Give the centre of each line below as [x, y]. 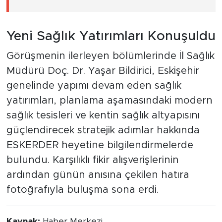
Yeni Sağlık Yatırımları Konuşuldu [111, 36]
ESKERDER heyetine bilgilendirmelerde [100, 145]
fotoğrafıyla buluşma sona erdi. [82, 190]
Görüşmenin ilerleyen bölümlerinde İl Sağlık [110, 56]
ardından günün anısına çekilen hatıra [98, 175]
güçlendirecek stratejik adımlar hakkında [103, 130]
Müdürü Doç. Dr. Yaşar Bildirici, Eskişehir [103, 71]
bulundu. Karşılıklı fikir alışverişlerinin [92, 160]
